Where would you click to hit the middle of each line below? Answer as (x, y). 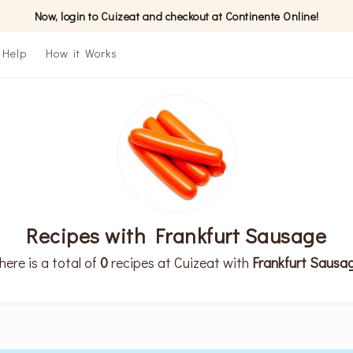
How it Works (82, 53)
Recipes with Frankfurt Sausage (176, 236)
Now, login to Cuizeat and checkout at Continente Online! (176, 16)
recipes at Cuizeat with (180, 262)
